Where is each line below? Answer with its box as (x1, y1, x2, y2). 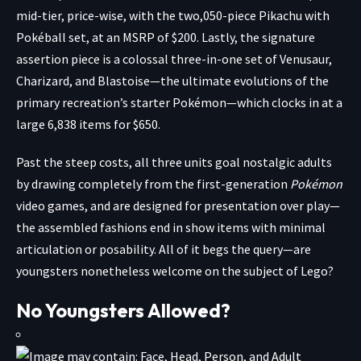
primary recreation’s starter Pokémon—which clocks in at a (16, 93, 342, 110)
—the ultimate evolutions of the (150, 72, 329, 89)
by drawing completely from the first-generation (16, 175, 290, 192)
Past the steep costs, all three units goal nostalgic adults (16, 153, 332, 170)
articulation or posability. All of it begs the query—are (16, 240, 311, 257)
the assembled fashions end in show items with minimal (16, 218, 326, 235)
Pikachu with (259, 6, 330, 23)
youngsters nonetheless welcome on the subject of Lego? (16, 262, 334, 279)
